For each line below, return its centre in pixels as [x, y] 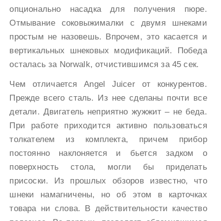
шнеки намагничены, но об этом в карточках [108, 194]
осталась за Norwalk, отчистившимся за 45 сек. [104, 64]
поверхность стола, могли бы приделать [108, 167]
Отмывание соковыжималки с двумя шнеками [108, 23]
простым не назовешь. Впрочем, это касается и [108, 37]
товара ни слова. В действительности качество [108, 208]
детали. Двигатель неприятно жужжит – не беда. [108, 111]
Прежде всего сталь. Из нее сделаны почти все [108, 98]
